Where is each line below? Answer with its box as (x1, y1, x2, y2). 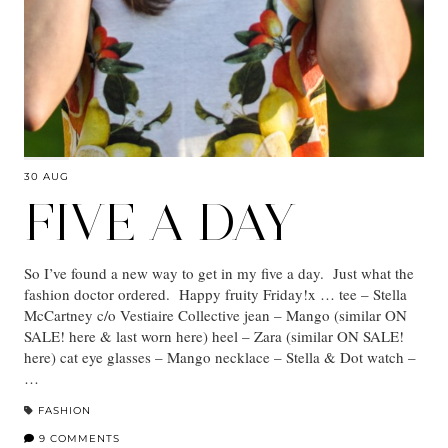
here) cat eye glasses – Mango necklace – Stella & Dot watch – (24, 346, 416, 367)
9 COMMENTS (35, 431, 120, 445)
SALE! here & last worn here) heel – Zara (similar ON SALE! (24, 325, 404, 346)
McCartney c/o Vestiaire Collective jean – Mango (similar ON (24, 304, 407, 325)
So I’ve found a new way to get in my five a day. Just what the (24, 262, 414, 283)
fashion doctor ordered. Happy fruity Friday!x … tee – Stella (24, 283, 407, 304)
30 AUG (24, 169, 69, 183)
